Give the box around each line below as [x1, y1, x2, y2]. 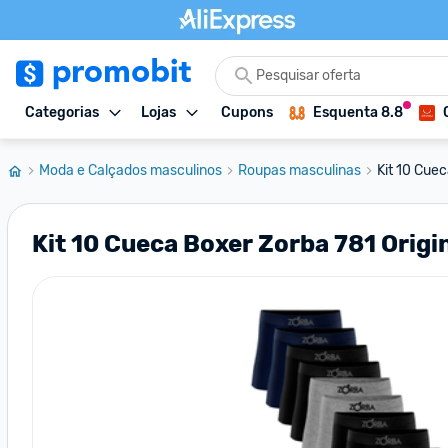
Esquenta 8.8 [313, 104, 403, 121]
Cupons [221, 104, 273, 121]
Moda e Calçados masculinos [39, 162, 222, 179]
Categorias [25, 104, 99, 121]
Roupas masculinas [238, 162, 361, 179]
